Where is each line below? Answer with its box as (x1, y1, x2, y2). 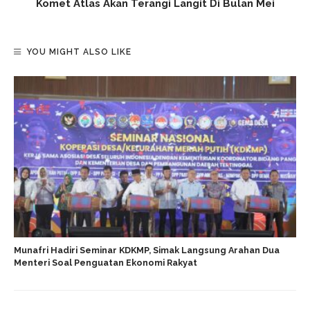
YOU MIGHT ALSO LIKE (26, 47, 131, 57)
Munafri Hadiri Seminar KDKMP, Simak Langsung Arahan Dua (14, 245, 280, 256)
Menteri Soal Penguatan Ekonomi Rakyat (14, 257, 197, 268)
